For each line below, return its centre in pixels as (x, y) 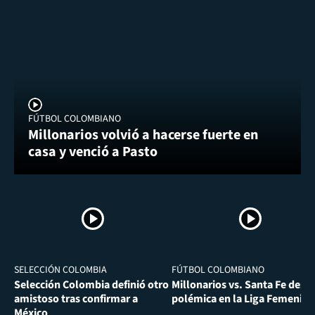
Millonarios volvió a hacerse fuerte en (143, 135)
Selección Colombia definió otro (91, 285)
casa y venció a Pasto (93, 152)
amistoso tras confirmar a (76, 299)
